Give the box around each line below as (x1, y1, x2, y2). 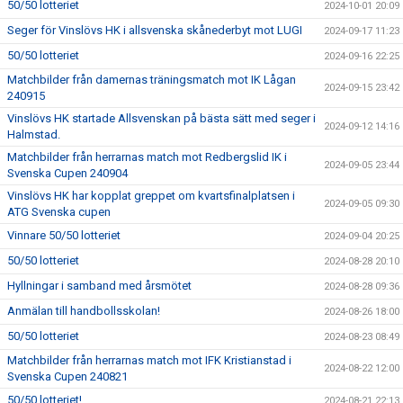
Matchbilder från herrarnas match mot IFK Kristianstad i (7, 354, 291, 367)
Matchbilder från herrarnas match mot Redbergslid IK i (7, 150, 287, 164)
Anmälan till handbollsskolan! (7, 304, 160, 318)
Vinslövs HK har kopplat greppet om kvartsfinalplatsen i (7, 189, 295, 202)
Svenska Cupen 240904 (7, 166, 128, 180)
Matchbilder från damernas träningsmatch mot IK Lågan (7, 73, 296, 86)
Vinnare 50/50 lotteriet (7, 228, 121, 242)
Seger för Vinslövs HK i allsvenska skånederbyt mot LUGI (7, 23, 302, 37)
